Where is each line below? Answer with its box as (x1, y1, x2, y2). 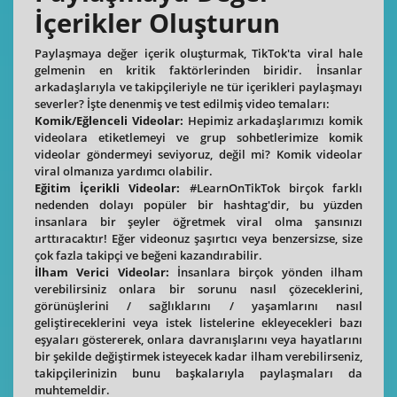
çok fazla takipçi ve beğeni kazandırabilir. (35, 246, 262, 263)
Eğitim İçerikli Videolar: (35, 179, 181, 196)
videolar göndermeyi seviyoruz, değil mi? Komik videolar (35, 145, 362, 162)
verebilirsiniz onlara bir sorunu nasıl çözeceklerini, (35, 280, 362, 297)
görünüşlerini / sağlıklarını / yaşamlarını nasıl (35, 297, 362, 314)
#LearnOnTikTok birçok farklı (180, 179, 363, 196)
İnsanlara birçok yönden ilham (168, 263, 363, 280)
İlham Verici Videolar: (35, 263, 169, 280)
